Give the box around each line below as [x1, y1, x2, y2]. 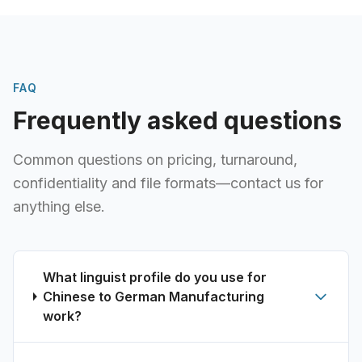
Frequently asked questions [13, 106, 342, 135]
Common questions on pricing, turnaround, [13, 151, 297, 168]
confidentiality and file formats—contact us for [13, 175, 323, 192]
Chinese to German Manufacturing [42, 288, 264, 305]
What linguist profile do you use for [42, 269, 267, 285]
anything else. [13, 198, 105, 215]
